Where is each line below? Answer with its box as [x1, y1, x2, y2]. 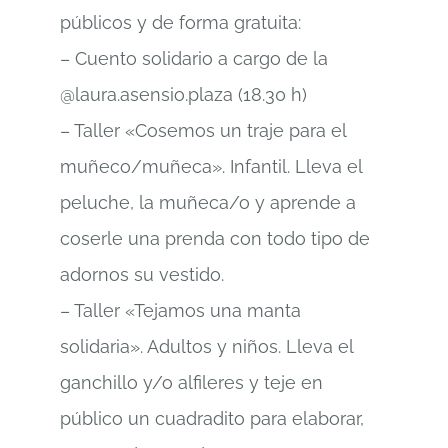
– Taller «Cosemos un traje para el [60, 119, 346, 141]
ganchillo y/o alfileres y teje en [60, 371, 323, 393]
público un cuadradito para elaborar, [60, 407, 364, 429]
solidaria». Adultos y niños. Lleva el [60, 335, 353, 357]
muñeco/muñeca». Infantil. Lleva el [60, 155, 362, 177]
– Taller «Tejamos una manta [60, 299, 301, 321]
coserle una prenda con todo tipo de [60, 227, 370, 249]
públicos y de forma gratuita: [60, 11, 301, 33]
